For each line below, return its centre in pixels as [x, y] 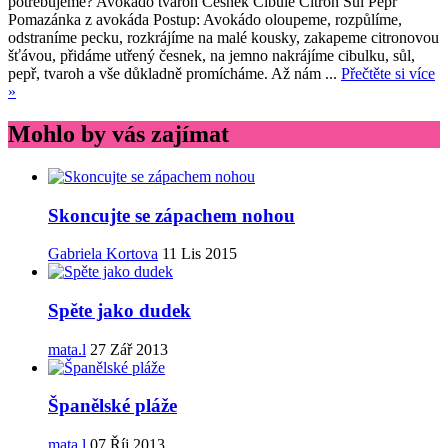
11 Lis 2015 [197, 254]
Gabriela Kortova [103, 254]
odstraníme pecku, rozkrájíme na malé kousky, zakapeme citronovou [223, 38]
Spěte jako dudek [119, 311]
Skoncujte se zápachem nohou [171, 215]
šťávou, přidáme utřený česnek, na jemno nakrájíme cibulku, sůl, [211, 56]
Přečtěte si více [388, 74]
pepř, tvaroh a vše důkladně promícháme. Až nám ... [174, 74]
